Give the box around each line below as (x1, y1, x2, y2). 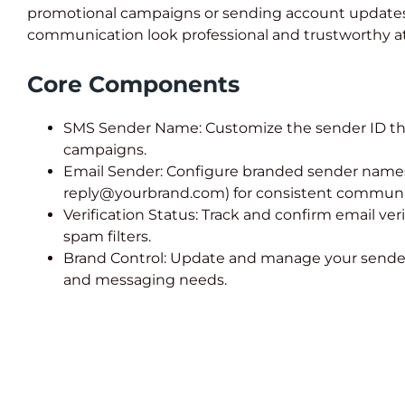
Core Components (27, 71, 240, 98)
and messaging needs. (63, 270, 227, 288)
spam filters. (63, 227, 151, 245)
